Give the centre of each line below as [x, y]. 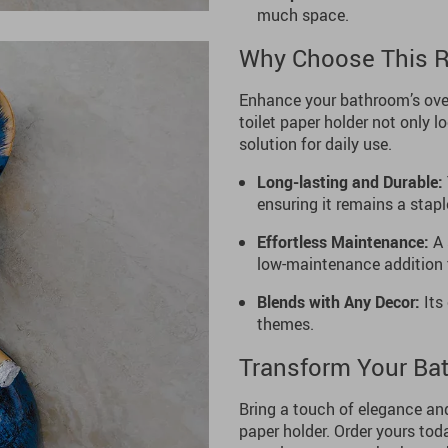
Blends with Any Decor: [338, 302]
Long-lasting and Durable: [350, 182]
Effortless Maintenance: [343, 242]
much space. [303, 15]
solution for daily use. [315, 144]
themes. [285, 324]
